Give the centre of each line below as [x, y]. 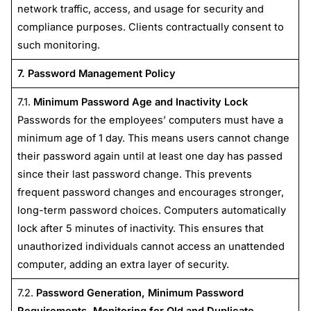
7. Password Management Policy [96, 73]
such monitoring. [58, 45]
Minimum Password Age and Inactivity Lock [140, 102]
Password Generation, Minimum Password [140, 293]
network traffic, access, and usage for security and [140, 9]
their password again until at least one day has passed [150, 156]
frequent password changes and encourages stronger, [150, 192]
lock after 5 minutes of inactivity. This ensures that [140, 228]
